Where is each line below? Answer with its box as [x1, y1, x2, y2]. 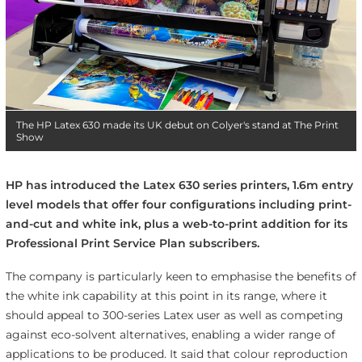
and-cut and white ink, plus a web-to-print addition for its [5, 216, 347, 231]
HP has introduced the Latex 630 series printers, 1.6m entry [5, 177, 353, 192]
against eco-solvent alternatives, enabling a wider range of [5, 326, 335, 342]
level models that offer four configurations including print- [5, 196, 351, 212]
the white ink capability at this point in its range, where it [5, 288, 327, 303]
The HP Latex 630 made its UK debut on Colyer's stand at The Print [15, 118, 339, 131]
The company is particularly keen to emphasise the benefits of [5, 268, 356, 284]
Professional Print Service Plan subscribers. [5, 235, 259, 250]
